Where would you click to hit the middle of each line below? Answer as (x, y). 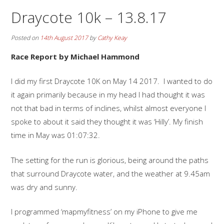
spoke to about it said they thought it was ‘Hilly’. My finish (107, 122)
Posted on (26, 37)
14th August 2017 (64, 37)
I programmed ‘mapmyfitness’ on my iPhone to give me (104, 212)
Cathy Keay (112, 37)
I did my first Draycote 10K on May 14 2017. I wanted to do (112, 81)
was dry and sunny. (44, 187)
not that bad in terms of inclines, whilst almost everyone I (109, 108)
